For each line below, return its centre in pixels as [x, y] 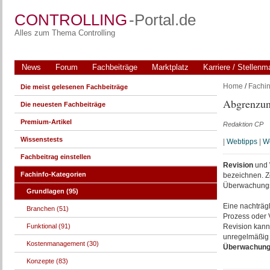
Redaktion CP [243, 124]
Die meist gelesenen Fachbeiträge [74, 87]
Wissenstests [41, 139]
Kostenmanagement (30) [62, 243]
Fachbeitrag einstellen [55, 157]
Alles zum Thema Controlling [64, 33]
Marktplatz [170, 67]
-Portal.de [162, 20]
